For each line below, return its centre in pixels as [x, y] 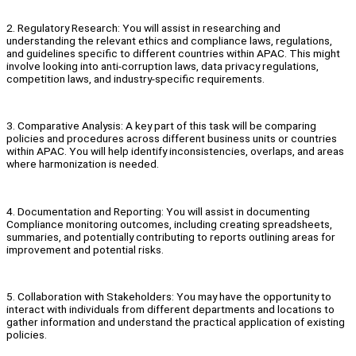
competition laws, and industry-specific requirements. [135, 79]
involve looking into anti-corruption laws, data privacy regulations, [163, 66]
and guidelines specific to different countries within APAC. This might [173, 54]
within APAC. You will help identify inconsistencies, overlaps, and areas [175, 151]
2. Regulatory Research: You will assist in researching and [143, 28]
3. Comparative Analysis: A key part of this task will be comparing [161, 126]
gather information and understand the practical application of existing [176, 322]
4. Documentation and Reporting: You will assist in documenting [158, 211]
